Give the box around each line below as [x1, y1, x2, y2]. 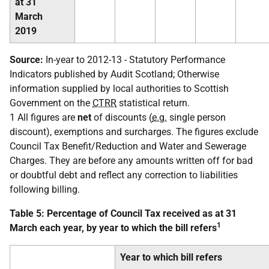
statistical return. [116, 97, 190, 109]
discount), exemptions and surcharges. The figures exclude [10, 125, 258, 138]
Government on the [10, 97, 92, 109]
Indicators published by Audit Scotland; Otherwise [10, 68, 219, 80]
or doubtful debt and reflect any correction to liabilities [10, 169, 238, 181]
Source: [10, 53, 43, 65]
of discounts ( [91, 111, 152, 123]
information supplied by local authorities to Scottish [10, 82, 229, 94]
